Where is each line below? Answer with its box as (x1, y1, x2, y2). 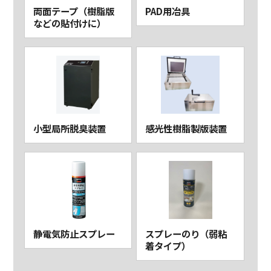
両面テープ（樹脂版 (33, 4, 114, 18)
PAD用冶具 (145, 4, 191, 18)
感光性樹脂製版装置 (145, 122, 227, 135)
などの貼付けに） (33, 16, 106, 30)
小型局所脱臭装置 (33, 122, 106, 135)
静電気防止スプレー (33, 227, 115, 241)
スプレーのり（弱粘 (145, 227, 227, 241)
